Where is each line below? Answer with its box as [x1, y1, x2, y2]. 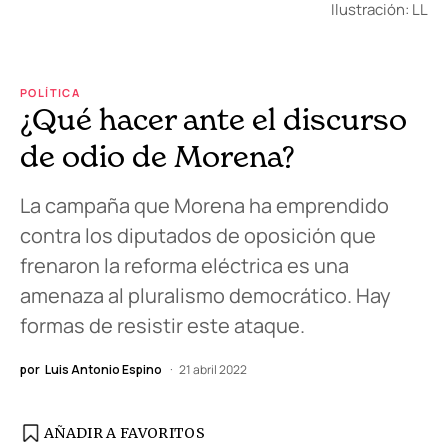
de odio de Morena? [20, 138, 295, 175]
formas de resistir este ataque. [20, 312, 305, 340]
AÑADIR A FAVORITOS [44, 424, 206, 443]
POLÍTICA [20, 85, 80, 101]
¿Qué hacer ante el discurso [20, 101, 407, 138]
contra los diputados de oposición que [20, 222, 376, 250]
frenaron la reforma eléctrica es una [20, 252, 349, 280]
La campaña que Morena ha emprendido [20, 192, 389, 220]
